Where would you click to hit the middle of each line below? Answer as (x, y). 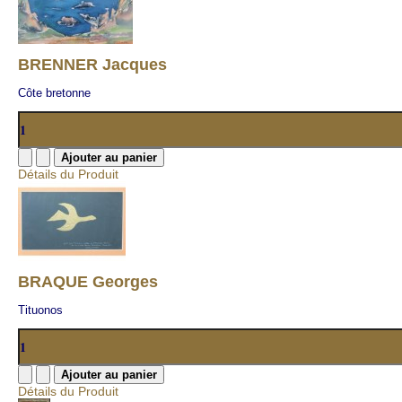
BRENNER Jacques (92, 65)
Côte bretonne (54, 93)
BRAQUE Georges (88, 282)
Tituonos (40, 310)
